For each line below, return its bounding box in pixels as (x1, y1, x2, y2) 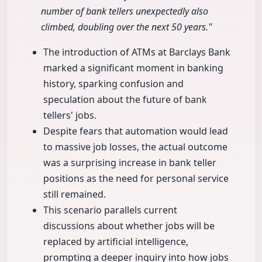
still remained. (43, 188, 106, 201)
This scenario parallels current (43, 204, 177, 217)
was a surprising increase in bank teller (43, 156, 216, 170)
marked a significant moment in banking (43, 61, 223, 75)
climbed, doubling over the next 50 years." (41, 20, 212, 34)
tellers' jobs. (43, 109, 96, 122)
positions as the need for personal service (43, 172, 229, 185)
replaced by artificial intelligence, (43, 235, 188, 249)
